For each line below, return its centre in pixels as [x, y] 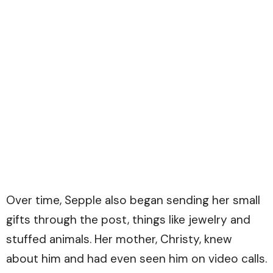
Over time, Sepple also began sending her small [133, 200]
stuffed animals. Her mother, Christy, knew [119, 239]
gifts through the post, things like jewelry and [128, 220]
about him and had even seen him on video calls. [136, 259]
